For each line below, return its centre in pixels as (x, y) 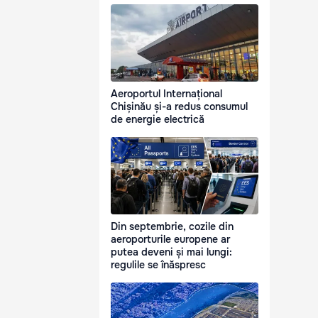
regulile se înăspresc (158, 265)
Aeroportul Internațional (166, 94)
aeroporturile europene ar (170, 240)
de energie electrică (158, 120)
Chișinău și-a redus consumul (179, 107)
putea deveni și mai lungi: (171, 252)
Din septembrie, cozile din (172, 227)
